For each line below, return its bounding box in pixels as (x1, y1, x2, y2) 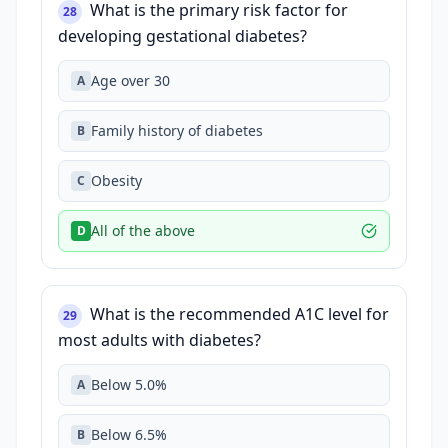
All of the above (91, 221, 195, 240)
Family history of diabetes (91, 121, 263, 140)
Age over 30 (91, 71, 170, 90)
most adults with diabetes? (58, 329, 261, 351)
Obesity (91, 171, 142, 190)
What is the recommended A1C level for (90, 303, 389, 325)
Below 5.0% (91, 375, 167, 394)
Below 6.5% (91, 425, 167, 444)
